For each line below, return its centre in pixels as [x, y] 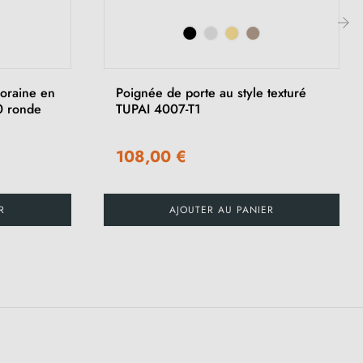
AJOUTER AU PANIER [221, 209]
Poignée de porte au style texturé [211, 92]
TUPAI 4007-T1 [158, 109]
